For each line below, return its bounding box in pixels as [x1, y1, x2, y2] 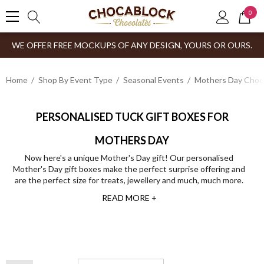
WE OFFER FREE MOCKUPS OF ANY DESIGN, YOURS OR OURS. [12, 40, 252, 50]
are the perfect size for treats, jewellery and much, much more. [15, 175, 243, 185]
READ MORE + [101, 193, 157, 203]
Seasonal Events [123, 75, 184, 85]
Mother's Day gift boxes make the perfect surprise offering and [13, 164, 245, 174]
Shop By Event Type [38, 75, 113, 85]
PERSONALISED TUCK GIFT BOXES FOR [35, 110, 229, 123]
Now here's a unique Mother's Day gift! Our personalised [25, 153, 233, 163]
